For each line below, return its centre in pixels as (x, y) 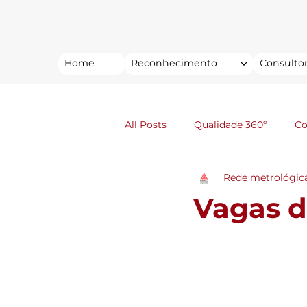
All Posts (146, 125)
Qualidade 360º (231, 125)
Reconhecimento (174, 63)
